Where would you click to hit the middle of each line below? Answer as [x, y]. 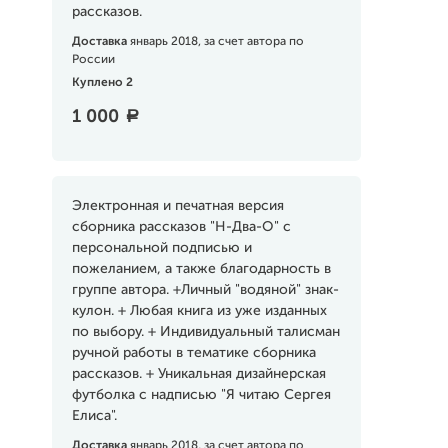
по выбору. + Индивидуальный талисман [205, 332]
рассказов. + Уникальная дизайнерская [198, 374]
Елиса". [94, 416]
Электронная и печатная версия [177, 206]
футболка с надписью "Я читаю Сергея [201, 395]
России [93, 60]
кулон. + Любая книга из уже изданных [199, 311]
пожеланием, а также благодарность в [201, 269]
